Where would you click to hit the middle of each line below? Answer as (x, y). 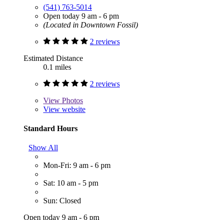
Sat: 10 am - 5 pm (71, 183)
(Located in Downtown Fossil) (91, 25)
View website (64, 109)
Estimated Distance (53, 58)
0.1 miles (57, 67)
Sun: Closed (62, 201)
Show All (43, 148)
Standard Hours (51, 128)
